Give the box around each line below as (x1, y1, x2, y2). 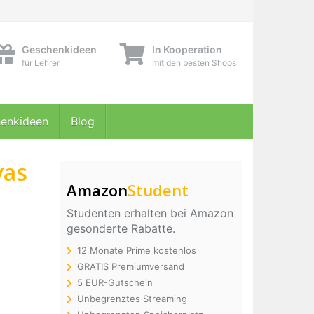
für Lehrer (22, 57, 60, 68)
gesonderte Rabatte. (66, 221, 175, 235)
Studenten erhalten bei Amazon (66, 206, 233, 220)
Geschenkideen (22, 43, 97, 55)
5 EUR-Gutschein (76, 277, 153, 288)
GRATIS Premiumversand (76, 261, 184, 272)
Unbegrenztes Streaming (76, 293, 187, 304)
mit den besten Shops (152, 57, 236, 68)
